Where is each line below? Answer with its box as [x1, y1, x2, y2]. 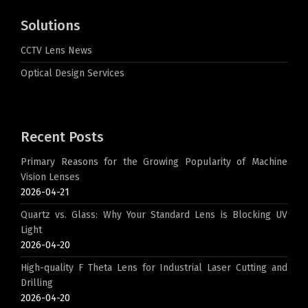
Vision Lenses [21, 171, 80, 184]
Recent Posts [21, 129, 104, 146]
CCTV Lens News [21, 45, 92, 57]
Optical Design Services [21, 67, 124, 80]
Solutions [21, 17, 80, 34]
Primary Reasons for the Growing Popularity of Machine [21, 156, 287, 168]
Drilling [21, 277, 53, 289]
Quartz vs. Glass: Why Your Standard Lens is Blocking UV [21, 209, 287, 221]
